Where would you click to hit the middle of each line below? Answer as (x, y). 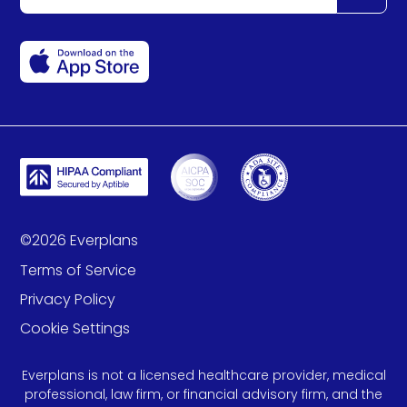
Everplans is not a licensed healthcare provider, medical (203, 376)
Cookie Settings (75, 329)
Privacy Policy (68, 300)
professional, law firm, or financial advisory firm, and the (203, 395)
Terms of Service (79, 271)
